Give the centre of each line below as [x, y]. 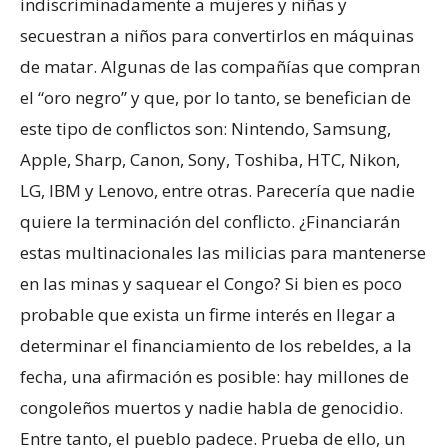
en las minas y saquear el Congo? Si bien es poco [211, 284]
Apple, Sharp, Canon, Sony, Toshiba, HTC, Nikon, [210, 160]
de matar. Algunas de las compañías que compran [220, 67]
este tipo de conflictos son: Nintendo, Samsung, [205, 129]
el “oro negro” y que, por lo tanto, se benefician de [215, 98]
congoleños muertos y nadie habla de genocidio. [211, 408]
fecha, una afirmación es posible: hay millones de [214, 377]
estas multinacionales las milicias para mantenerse [223, 253]
